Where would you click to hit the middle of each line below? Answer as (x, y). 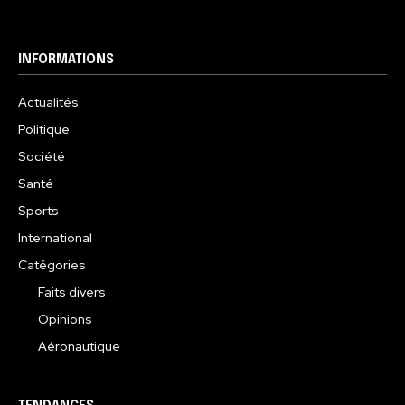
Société (42, 156)
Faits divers (72, 292)
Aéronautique (79, 346)
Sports (38, 210)
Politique (44, 129)
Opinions (65, 319)
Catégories (52, 264)
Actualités (48, 102)
